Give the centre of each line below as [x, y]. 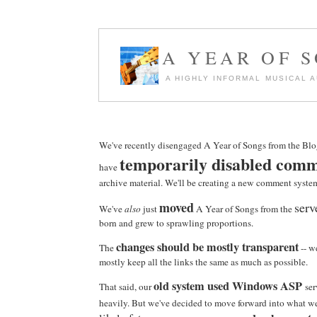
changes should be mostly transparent [207, 247]
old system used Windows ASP [229, 286]
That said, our [126, 286]
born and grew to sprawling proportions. [176, 223]
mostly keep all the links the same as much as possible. [203, 261]
